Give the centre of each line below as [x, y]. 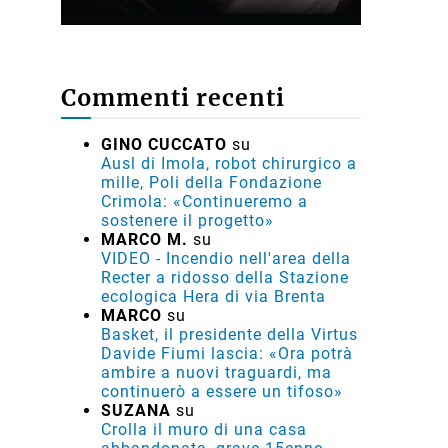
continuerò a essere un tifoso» [222, 391]
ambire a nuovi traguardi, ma [216, 372]
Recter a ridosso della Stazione [225, 277]
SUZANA [136, 410]
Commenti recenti [173, 98]
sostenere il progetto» [187, 220]
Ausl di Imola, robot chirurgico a [229, 163]
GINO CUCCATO [164, 144]
